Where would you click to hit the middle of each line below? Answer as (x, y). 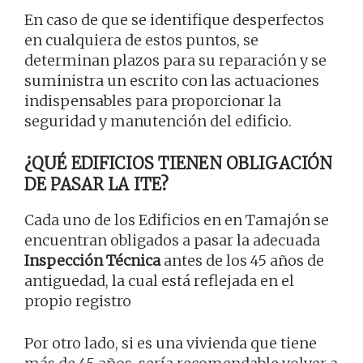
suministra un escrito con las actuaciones (172, 80)
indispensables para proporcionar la (153, 100)
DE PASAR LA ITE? (97, 184)
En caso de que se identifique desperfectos (174, 19)
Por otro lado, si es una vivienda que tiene (171, 343)
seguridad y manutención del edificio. (158, 121)
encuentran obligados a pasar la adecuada (172, 240)
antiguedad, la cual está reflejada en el (159, 280)
